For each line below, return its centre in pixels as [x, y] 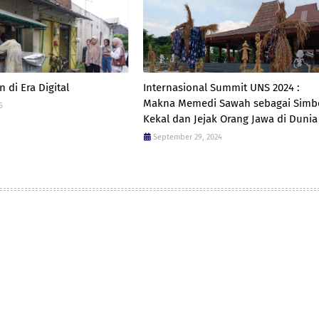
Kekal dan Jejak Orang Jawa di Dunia [230, 119]
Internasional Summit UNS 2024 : [221, 88]
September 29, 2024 [187, 137]
